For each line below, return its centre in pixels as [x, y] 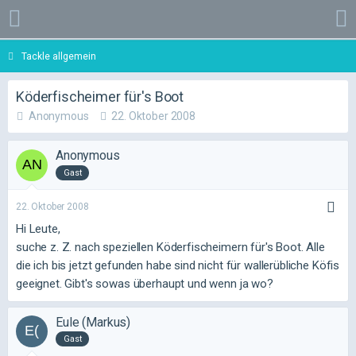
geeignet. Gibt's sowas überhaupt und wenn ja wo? [145, 283]
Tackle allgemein [59, 56]
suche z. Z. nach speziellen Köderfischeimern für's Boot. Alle [170, 247]
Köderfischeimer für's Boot [100, 97]
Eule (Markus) [93, 322]
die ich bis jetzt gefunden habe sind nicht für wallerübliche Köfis [178, 265]
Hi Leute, [38, 228]
